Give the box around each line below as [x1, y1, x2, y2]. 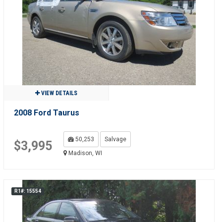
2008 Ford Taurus [13, 108, 79, 117]
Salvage [104, 136, 126, 143]
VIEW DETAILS [39, 90, 77, 97]
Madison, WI [66, 150, 102, 157]
